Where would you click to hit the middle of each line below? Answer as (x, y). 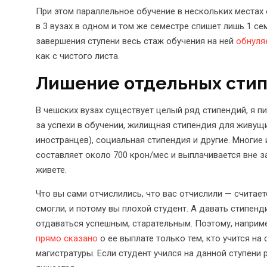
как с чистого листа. (78, 56)
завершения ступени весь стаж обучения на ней (136, 41)
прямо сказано (67, 238)
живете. (51, 170)
